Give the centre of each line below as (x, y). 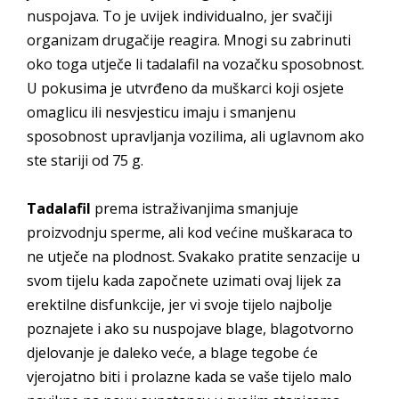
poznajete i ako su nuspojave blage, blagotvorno (190, 329)
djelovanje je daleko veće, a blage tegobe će (172, 353)
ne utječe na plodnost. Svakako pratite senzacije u (193, 256)
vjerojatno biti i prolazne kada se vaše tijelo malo (189, 377)
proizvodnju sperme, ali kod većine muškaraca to (190, 232)
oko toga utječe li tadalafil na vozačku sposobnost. (195, 64)
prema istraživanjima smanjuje (195, 208)
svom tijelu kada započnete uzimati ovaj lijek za (184, 281)
